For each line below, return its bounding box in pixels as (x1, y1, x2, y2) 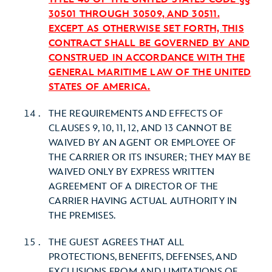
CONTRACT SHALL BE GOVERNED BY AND (49, 38, 250, 49)
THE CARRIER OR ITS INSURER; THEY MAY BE (49, 152, 251, 163)
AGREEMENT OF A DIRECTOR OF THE (49, 181, 219, 192)
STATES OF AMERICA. (49, 81, 151, 93)
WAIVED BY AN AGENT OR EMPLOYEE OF (49, 137, 236, 149)
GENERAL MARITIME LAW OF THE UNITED (49, 67, 251, 78)
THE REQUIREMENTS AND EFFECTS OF (49, 108, 223, 120)
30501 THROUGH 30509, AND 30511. (49, 8, 220, 20)
